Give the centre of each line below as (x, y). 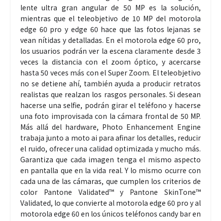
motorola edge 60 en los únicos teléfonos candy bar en (110, 214)
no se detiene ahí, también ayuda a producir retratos (110, 84)
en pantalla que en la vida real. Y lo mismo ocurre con (110, 170)
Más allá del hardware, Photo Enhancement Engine (110, 127)
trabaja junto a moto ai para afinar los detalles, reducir (110, 138)
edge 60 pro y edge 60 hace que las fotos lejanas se (110, 29)
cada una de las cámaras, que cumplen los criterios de (110, 181)
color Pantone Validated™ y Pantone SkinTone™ (110, 192)
